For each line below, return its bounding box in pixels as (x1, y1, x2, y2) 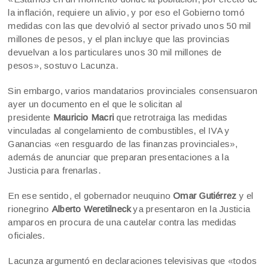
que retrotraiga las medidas (114, 112, 228, 123)
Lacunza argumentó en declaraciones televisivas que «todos (8, 256, 257, 266)
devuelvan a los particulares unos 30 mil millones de (8, 47, 222, 58)
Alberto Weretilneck (51, 204, 131, 215)
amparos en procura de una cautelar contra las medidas (8, 217, 237, 228)
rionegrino (8, 204, 52, 215)
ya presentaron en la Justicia (131, 204, 250, 215)
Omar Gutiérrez (173, 190, 237, 201)
